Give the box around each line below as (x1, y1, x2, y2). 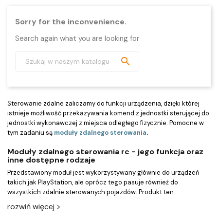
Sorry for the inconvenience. (15, 17, 127, 27)
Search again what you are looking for (15, 34, 139, 43)
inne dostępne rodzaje (7, 155, 95, 165)
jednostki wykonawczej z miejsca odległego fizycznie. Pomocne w (7, 119, 204, 127)
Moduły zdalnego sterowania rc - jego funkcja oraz (7, 146, 203, 157)
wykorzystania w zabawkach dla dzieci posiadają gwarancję (7, 207, 188, 216)
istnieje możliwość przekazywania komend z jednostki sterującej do (7, 109, 209, 117)
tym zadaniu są (7, 128, 54, 137)
